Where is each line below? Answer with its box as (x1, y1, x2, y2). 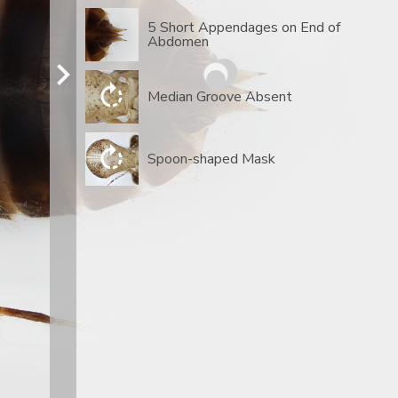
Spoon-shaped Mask (147, 149, 275, 169)
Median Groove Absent (147, 87, 292, 107)
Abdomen (147, 32, 209, 52)
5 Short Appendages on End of (147, 18, 340, 37)
